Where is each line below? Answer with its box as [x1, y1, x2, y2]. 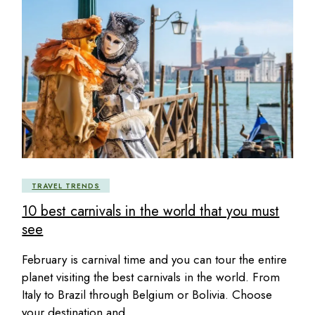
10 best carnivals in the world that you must [22, 200, 280, 221]
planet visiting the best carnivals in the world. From [22, 268, 281, 285]
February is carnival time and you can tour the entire [22, 250, 288, 268]
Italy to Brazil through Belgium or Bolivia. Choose [22, 285, 273, 303]
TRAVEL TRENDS [32, 180, 101, 191]
